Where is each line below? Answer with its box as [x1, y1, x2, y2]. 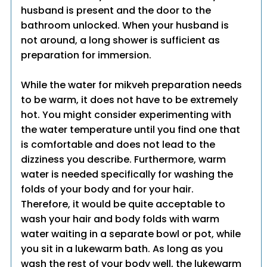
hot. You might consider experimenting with [21, 108, 232, 122]
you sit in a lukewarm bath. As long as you [21, 242, 223, 256]
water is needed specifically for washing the [21, 167, 234, 182]
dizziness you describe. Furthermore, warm [21, 153, 226, 167]
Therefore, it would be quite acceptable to [21, 197, 226, 212]
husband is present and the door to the [21, 4, 212, 18]
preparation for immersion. [21, 48, 152, 63]
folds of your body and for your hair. [21, 182, 194, 197]
